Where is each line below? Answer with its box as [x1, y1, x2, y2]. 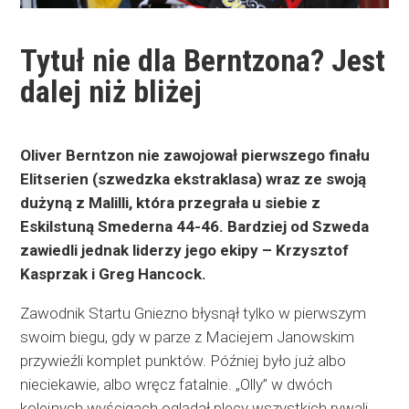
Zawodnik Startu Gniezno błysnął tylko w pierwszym [20, 304, 367, 323]
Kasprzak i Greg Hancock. [20, 265, 207, 284]
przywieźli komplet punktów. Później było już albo [20, 351, 347, 371]
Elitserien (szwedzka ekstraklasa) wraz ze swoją [20, 170, 367, 189]
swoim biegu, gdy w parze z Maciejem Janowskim [20, 328, 355, 347]
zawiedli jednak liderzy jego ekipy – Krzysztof [20, 241, 350, 260]
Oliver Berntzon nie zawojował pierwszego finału [20, 146, 371, 165]
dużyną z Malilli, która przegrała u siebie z [20, 194, 321, 213]
